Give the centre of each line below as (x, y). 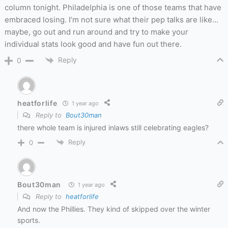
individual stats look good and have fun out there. (93, 44)
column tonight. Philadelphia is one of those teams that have (113, 7)
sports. (28, 220)
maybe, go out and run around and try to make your (96, 32)
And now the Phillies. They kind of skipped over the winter (113, 209)
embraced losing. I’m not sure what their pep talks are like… (111, 19)
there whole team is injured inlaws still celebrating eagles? (113, 128)
